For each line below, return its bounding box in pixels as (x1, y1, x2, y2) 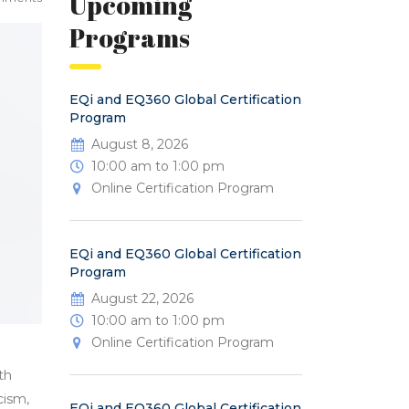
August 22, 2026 (91, 290, 194, 308)
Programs (69, 20, 190, 56)
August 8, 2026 (91, 136, 188, 153)
